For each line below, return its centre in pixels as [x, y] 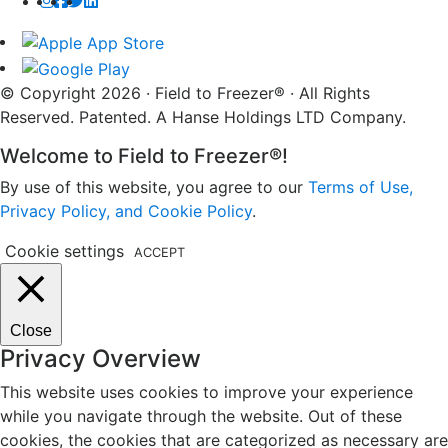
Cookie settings [64, 250]
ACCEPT [159, 252]
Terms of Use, [360, 186]
